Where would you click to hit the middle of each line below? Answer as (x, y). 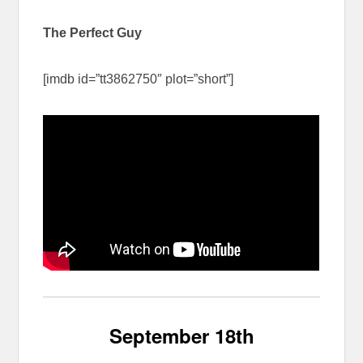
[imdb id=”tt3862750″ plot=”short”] (139, 79)
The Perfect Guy (93, 33)
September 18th (181, 336)
